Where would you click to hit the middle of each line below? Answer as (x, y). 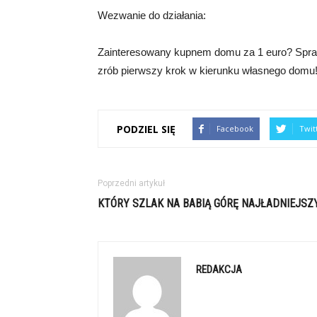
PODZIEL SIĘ (146, 129)
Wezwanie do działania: (152, 15)
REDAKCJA (219, 270)
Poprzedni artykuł (131, 183)
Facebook (235, 128)
